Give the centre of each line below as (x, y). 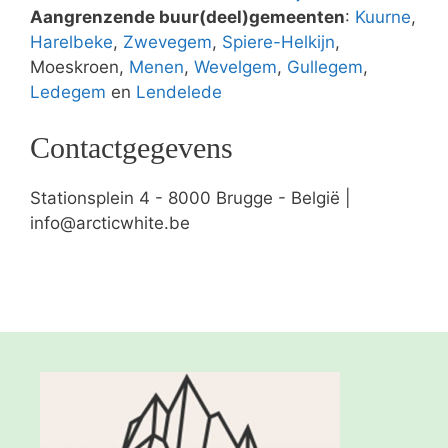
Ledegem (68, 91)
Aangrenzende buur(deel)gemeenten (187, 16)
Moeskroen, (79, 66)
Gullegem (325, 66)
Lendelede (179, 91)
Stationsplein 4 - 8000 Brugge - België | (190, 198)
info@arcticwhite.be (110, 223)
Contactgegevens (131, 148)
